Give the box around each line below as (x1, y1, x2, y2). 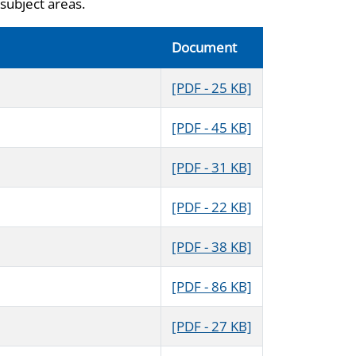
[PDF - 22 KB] (171, 198, 252, 217)
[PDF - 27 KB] (171, 317, 252, 336)
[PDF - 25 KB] (171, 79, 252, 98)
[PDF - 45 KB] (171, 118, 252, 137)
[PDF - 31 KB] (171, 158, 252, 177)
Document (171, 38, 237, 57)
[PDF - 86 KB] (171, 277, 252, 296)
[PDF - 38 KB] (171, 238, 252, 257)
